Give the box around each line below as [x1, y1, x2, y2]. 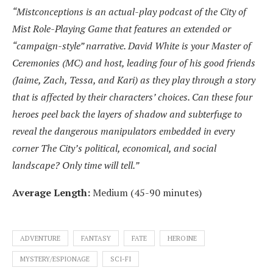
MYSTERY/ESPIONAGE [20, 255, 90, 263]
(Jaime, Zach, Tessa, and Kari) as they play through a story [12, 73, 255, 87]
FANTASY [81, 234, 111, 243]
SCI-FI [110, 255, 131, 263]
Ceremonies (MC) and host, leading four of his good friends [12, 56, 255, 69]
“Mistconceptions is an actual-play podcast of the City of [12, 5, 246, 18]
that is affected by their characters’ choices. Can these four [12, 90, 252, 104]
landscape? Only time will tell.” [12, 158, 139, 172]
